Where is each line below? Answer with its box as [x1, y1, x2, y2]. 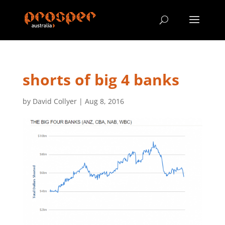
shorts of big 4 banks [22, 69, 179, 90]
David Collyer [32, 96, 77, 106]
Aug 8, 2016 [84, 96, 124, 106]
